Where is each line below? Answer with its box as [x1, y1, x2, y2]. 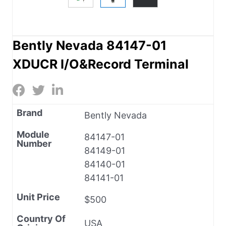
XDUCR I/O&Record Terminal [13, 56, 189, 72]
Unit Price [17, 191, 60, 202]
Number [17, 138, 51, 149]
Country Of [17, 213, 66, 224]
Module [17, 129, 49, 140]
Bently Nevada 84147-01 [13, 37, 166, 53]
